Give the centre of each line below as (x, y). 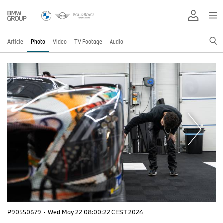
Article (15, 41)
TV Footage (88, 41)
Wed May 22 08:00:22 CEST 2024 (95, 212)
